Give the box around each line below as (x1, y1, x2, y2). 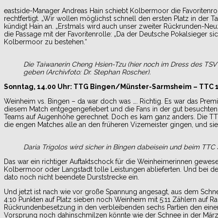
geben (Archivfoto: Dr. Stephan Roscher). (23, 68, 151, 76)
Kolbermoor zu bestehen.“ (4, 37, 93, 46)
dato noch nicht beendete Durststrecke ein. (4, 173, 139, 181)
